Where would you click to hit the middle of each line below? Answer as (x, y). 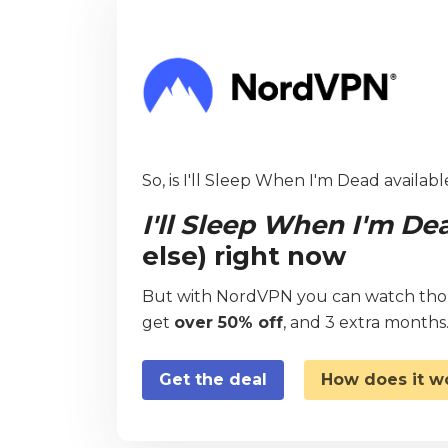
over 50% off (228, 322)
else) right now (244, 255)
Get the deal (213, 379)
